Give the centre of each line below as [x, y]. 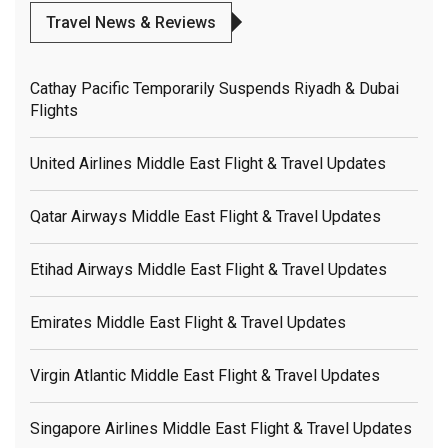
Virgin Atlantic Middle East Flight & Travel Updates [205, 375]
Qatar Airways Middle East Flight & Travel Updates [205, 216]
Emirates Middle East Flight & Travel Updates [188, 322]
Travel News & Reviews [131, 22]
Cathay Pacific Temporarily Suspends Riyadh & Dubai [214, 88]
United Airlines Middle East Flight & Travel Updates [208, 163]
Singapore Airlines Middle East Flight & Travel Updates [221, 428]
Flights [54, 110]
